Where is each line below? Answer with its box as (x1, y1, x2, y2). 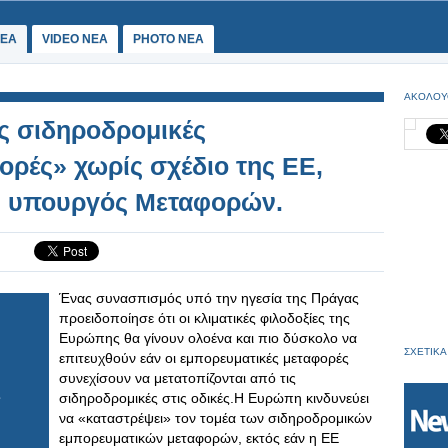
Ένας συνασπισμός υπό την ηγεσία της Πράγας (59, 290, 359, 306)
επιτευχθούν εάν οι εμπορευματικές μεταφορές (59, 350, 349, 366)
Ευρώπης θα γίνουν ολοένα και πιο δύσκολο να (59, 330, 357, 346)
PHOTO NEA (133, 32, 204, 46)
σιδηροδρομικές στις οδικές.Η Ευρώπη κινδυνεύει (59, 390, 369, 406)
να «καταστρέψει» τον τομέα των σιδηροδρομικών (59, 410, 372, 426)
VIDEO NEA (42, 32, 108, 46)
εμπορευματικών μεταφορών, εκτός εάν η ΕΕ (59, 430, 339, 446)
